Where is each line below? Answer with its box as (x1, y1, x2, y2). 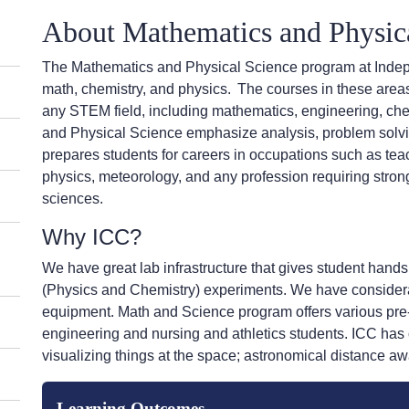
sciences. (42, 191, 103, 206)
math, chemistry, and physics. (42, 81, 231, 97)
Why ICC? (42, 225, 142, 249)
